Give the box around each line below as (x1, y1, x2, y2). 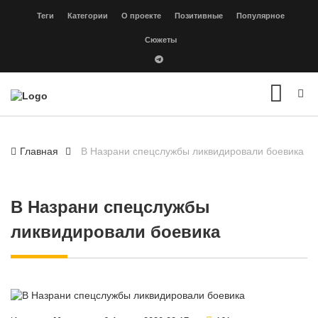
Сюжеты (145, 35, 177, 44)
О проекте (121, 11, 161, 20)
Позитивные (175, 11, 223, 20)
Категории (67, 11, 108, 20)
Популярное (236, 11, 285, 20)
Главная (20, 146, 58, 158)
